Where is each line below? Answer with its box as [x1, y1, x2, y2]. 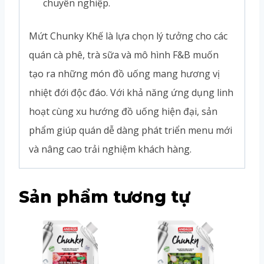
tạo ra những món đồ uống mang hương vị [29, 67, 220, 80]
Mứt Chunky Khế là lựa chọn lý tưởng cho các [29, 29, 227, 42]
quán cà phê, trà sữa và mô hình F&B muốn [29, 48, 219, 61]
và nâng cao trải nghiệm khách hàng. [29, 142, 192, 156]
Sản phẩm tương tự [19, 186, 190, 207]
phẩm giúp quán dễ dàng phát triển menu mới [29, 123, 232, 137]
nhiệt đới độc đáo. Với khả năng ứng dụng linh [29, 85, 233, 99]
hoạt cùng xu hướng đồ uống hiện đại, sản [29, 104, 217, 118]
